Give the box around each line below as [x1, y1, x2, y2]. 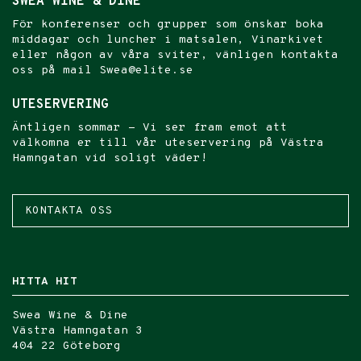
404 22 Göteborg [12, 339, 121, 353]
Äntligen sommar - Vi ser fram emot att [12, 121, 288, 135]
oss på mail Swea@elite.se [12, 64, 193, 77]
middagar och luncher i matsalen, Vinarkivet [12, 33, 324, 47]
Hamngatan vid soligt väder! [12, 151, 208, 165]
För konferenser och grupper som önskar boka [12, 18, 324, 31]
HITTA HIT [12, 275, 77, 288]
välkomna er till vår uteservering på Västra [12, 136, 324, 150]
